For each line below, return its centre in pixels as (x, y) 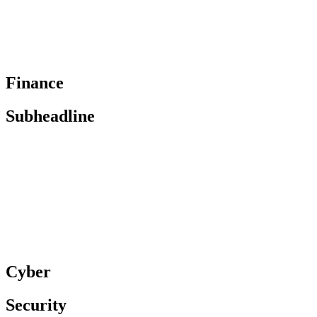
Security (36, 305)
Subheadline (50, 116)
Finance (35, 82)
